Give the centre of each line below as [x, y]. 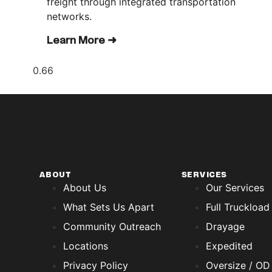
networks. [73, 17]
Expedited [229, 246]
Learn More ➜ [82, 41]
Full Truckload [237, 207]
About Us [84, 188]
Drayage [225, 227]
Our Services [235, 188]
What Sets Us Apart [108, 207]
